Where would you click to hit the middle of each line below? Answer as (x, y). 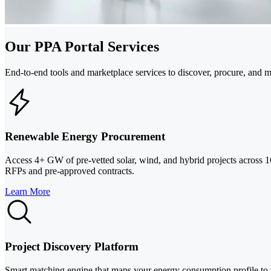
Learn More (28, 192)
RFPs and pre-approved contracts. (70, 171)
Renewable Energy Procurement (85, 137)
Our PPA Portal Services (82, 46)
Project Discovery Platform (72, 246)
